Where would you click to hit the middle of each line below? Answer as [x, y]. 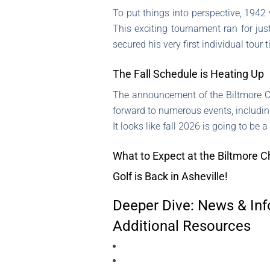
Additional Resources [182, 226]
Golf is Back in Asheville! [170, 177]
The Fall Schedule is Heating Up [188, 74]
